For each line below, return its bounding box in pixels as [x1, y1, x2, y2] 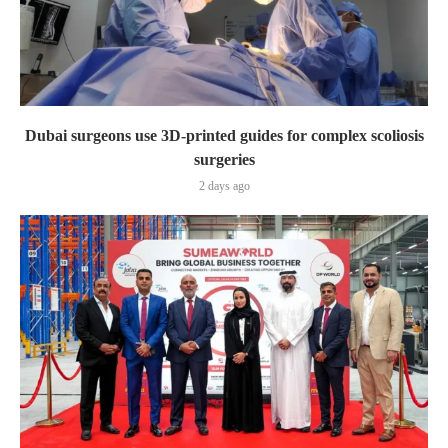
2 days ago [198, 178, 250, 193]
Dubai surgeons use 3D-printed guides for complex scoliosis [24, 126, 424, 144]
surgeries [193, 150, 255, 168]
